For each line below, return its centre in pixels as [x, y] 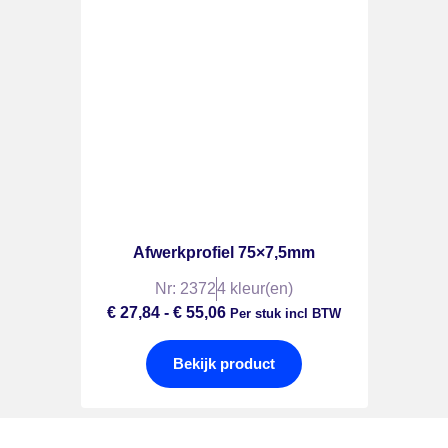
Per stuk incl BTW [283, 313]
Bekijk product [223, 364]
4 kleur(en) [255, 288]
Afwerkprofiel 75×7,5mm [224, 252]
